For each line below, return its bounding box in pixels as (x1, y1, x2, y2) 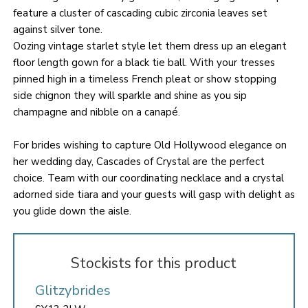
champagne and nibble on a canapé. (12, 105, 180, 119)
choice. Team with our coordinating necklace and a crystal (12, 171, 284, 185)
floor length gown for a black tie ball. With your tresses (12, 56, 275, 69)
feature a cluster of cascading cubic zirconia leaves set (12, 6, 267, 20)
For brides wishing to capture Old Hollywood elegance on (12, 138, 287, 152)
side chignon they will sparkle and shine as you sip (12, 89, 247, 102)
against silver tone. (12, 23, 102, 36)
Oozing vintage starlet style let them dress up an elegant (12, 39, 287, 53)
